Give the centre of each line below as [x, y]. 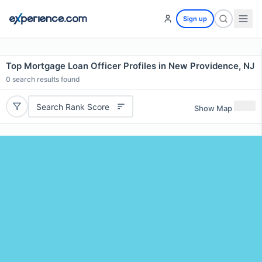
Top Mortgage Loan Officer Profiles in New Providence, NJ [130, 66]
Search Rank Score [73, 106]
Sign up [195, 19]
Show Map [213, 108]
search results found [45, 79]
